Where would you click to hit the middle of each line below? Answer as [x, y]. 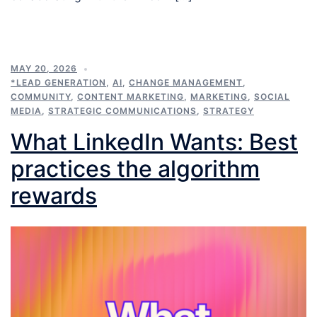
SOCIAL [272, 97]
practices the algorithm [135, 169]
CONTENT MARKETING [131, 97]
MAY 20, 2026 [44, 69]
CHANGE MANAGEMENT [186, 83]
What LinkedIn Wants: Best [154, 142]
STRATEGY [229, 111]
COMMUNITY [41, 97]
